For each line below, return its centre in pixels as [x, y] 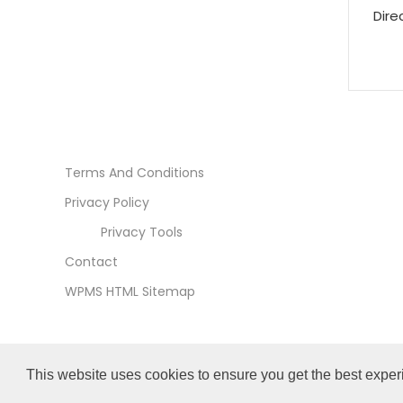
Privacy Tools [142, 232]
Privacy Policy [107, 202]
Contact [91, 261]
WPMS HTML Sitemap [130, 291]
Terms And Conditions [134, 172]
